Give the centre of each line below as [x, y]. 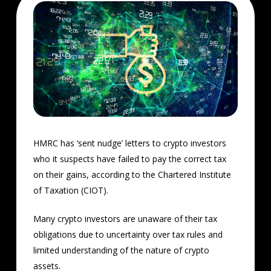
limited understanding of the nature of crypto [121, 250]
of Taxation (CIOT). [70, 191]
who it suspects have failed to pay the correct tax [129, 159]
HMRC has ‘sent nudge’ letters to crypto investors [129, 143]
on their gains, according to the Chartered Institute [132, 175]
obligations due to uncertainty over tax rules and [128, 235]
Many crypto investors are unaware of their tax [125, 219]
